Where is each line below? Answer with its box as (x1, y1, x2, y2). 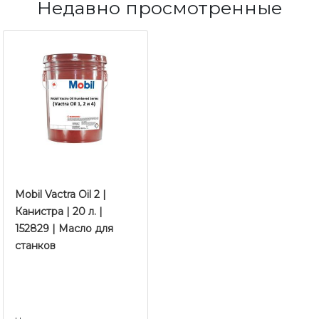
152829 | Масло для (15, 222, 113, 235)
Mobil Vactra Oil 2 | (15, 188, 106, 201)
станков (15, 239, 56, 252)
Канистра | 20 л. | (15, 205, 103, 218)
